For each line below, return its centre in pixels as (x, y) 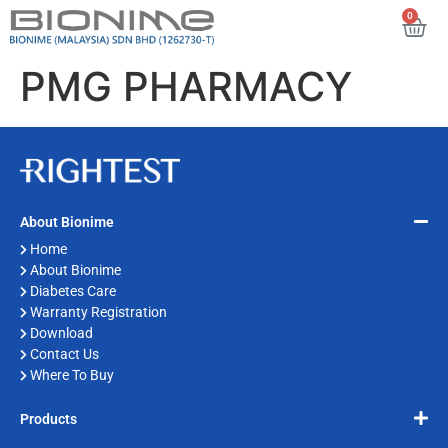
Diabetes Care (73, 290)
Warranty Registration (98, 311)
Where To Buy (72, 374)
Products (48, 419)
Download (61, 332)
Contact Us (64, 353)
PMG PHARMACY (186, 87)
